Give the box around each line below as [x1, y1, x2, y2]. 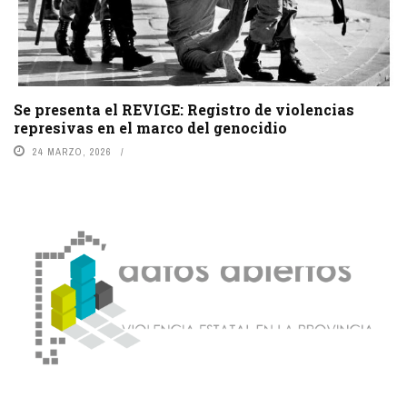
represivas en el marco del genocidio [14, 117, 287, 137]
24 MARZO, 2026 [33, 144, 112, 158]
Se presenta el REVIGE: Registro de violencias [14, 99, 354, 119]
